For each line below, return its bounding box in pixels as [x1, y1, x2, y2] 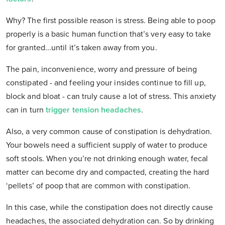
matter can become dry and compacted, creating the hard [6, 167, 209, 178]
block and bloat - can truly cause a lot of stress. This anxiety [6, 91, 216, 102]
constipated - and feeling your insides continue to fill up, [6, 78, 206, 88]
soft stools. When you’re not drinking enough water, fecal [6, 154, 208, 164]
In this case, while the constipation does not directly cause [6, 202, 213, 213]
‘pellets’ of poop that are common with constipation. [6, 181, 191, 191]
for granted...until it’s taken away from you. [6, 43, 157, 53]
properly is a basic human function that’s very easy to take [6, 29, 211, 40]
